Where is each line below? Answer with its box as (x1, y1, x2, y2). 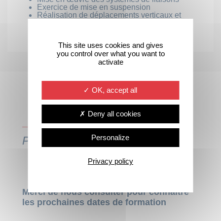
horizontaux (37, 18, 78, 27)
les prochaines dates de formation (22, 197, 166, 207)
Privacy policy (88, 157, 133, 165)
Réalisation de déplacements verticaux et (37, 10, 181, 19)
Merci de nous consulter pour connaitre (22, 186, 189, 197)
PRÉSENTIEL (22, 134, 92, 147)
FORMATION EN (52, 120, 138, 134)
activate (98, 58, 123, 66)
